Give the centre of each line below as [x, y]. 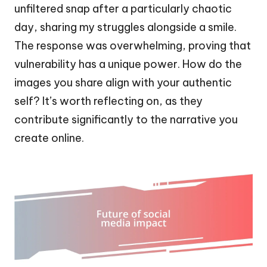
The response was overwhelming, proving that [133, 45]
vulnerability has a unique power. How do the [128, 64]
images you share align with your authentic [123, 82]
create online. [49, 138]
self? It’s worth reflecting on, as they [108, 101]
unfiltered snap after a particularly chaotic [123, 8]
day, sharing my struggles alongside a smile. [125, 27]
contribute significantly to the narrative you [126, 119]
